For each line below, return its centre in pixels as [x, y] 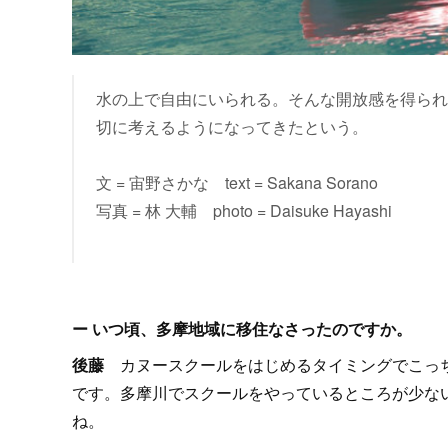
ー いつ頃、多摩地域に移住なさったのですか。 [242, 328]
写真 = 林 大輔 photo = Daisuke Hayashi [243, 210]
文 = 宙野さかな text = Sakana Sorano [236, 182]
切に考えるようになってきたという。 [231, 126]
